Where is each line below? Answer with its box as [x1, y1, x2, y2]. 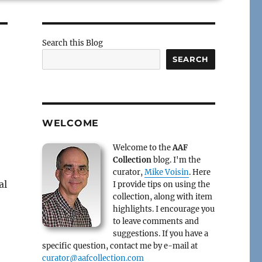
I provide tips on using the [112, 180, 210, 190]
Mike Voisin [144, 167, 189, 178]
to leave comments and [112, 216, 199, 227]
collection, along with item [112, 192, 212, 202]
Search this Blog [42, 38, 103, 49]
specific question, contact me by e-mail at [42, 241, 198, 251]
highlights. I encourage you [112, 204, 215, 215]
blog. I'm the [151, 155, 201, 166]
